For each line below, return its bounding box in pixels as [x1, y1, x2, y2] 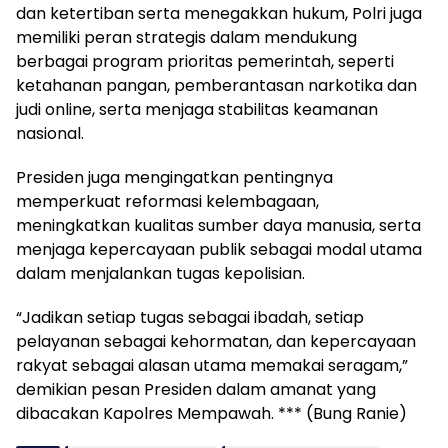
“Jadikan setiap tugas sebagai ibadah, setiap [16, 306, 364, 329]
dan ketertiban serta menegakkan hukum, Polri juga [16, 2, 422, 25]
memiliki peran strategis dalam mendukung [16, 26, 357, 49]
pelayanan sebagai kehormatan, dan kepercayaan [16, 330, 416, 353]
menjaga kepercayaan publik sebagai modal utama [16, 238, 422, 261]
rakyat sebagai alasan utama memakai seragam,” [16, 354, 408, 377]
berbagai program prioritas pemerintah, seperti [16, 50, 394, 73]
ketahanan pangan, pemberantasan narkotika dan [16, 74, 417, 97]
